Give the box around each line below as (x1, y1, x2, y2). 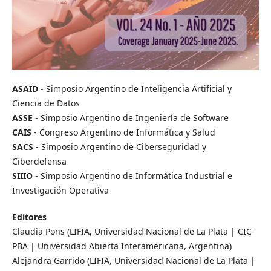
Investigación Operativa (11, 184, 109, 196)
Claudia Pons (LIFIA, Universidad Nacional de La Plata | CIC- (11, 225, 255, 237)
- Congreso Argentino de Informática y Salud (31, 126, 215, 138)
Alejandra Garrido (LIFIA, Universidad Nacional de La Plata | (11, 254, 255, 266)
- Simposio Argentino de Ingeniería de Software (32, 111, 229, 123)
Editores (11, 211, 47, 223)
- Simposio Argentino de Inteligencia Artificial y (38, 82, 232, 94)
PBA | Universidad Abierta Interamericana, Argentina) (11, 240, 232, 252)
